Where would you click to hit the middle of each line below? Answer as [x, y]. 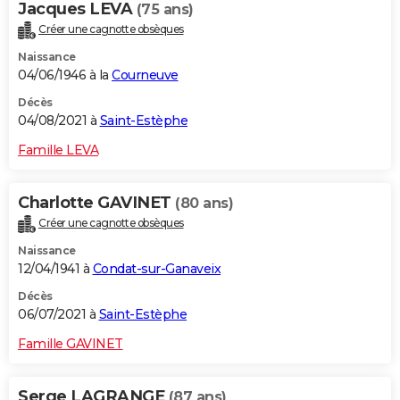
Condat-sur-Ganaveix [156, 269]
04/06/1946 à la [65, 75]
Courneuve [145, 75]
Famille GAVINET [71, 344]
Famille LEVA [58, 150]
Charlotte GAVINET [96, 203]
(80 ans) [204, 204]
